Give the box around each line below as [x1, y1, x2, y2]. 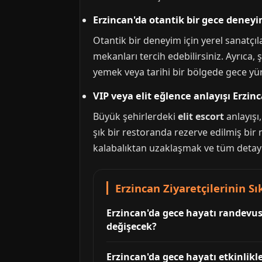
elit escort [178, 110, 224, 123]
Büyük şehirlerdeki [93, 110, 178, 123]
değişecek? [106, 220, 157, 233]
